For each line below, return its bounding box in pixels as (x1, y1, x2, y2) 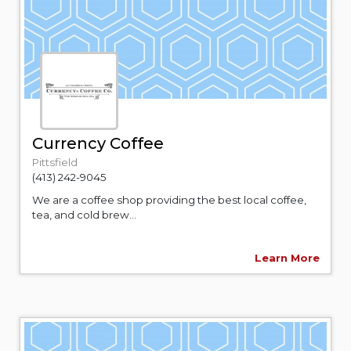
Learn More (255, 251, 320, 264)
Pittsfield (32, 155, 78, 168)
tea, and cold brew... (32, 208, 136, 221)
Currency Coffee (32, 133, 164, 153)
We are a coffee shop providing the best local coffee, (32, 193, 306, 206)
